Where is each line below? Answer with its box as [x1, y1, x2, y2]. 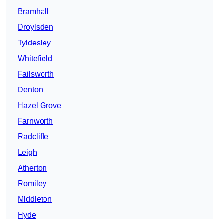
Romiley [18, 179, 46, 188]
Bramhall [18, 7, 49, 16]
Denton [18, 86, 43, 94]
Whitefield [18, 54, 52, 63]
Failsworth [18, 70, 54, 79]
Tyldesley [18, 39, 51, 47]
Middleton [18, 195, 52, 204]
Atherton [18, 164, 47, 173]
